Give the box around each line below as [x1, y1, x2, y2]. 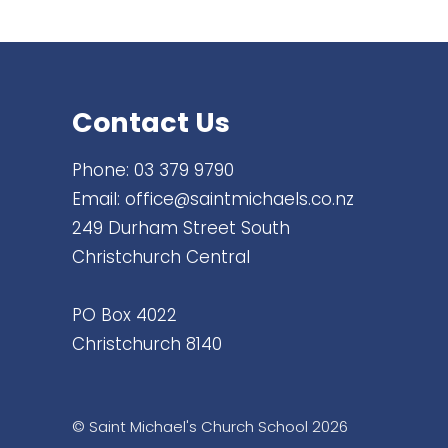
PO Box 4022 [72, 303, 177, 328]
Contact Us [72, 104, 230, 142]
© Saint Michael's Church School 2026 [72, 415, 348, 437]
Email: [72, 187, 125, 212]
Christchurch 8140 [72, 332, 222, 357]
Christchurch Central [72, 245, 250, 270]
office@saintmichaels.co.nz [125, 187, 354, 212]
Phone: [72, 158, 134, 183]
